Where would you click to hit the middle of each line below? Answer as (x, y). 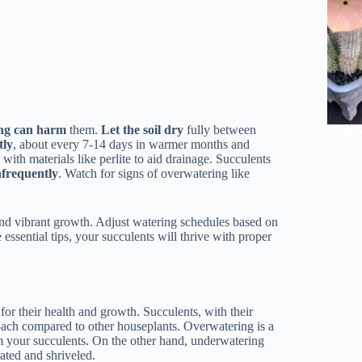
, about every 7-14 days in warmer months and (132, 144)
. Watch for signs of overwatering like (154, 173)
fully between (220, 129)
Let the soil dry (143, 129)
